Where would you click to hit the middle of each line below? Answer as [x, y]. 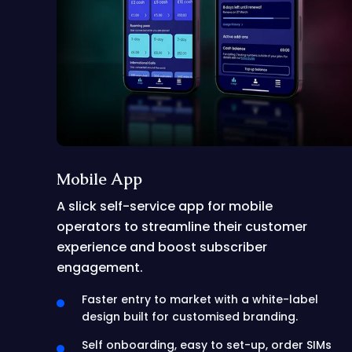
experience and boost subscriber [162, 247]
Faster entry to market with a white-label [200, 299]
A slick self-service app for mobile [165, 206]
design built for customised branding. [190, 317]
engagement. [100, 268]
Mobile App [99, 179]
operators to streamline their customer [182, 227]
